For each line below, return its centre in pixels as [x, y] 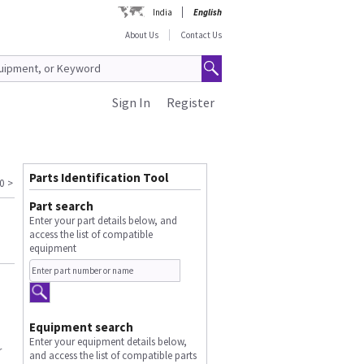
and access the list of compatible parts [113, 355]
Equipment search [81, 327]
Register [191, 102]
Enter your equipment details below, [108, 341]
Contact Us [201, 35]
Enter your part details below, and [103, 220]
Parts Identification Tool [98, 177]
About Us [142, 35]
